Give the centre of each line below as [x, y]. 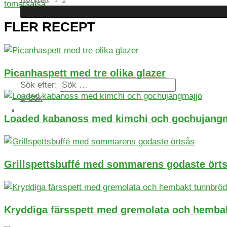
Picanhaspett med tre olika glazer [85, 73]
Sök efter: [39, 85]
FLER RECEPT [50, 27]
